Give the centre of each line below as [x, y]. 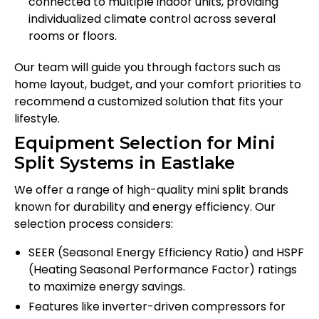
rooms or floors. [73, 36]
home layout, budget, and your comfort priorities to [158, 85]
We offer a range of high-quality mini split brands [151, 190]
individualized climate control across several [152, 19]
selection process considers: [94, 224]
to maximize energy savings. [107, 287]
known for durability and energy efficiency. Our [145, 207]
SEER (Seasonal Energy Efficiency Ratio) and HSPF [166, 253]
